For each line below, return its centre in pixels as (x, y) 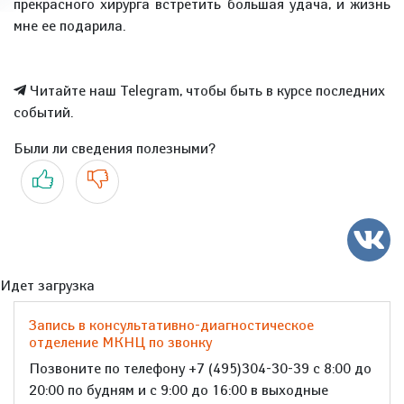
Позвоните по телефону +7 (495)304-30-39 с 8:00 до (200, 368)
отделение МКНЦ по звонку (120, 342)
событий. (43, 112)
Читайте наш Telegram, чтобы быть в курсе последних (206, 91)
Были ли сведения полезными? (115, 148)
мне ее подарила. (69, 26)
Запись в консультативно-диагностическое (171, 325)
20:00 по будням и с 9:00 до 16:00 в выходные (179, 390)
